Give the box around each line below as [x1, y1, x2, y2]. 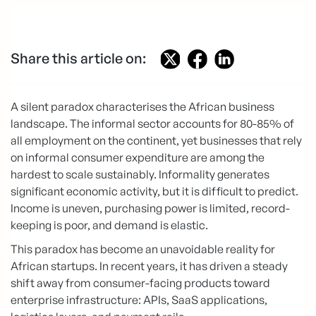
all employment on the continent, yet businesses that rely [11, 133, 302, 148]
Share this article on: [11, 49, 146, 67]
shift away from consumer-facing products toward [11, 276, 270, 291]
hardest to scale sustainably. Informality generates [11, 167, 269, 182]
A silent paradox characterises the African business [11, 99, 274, 114]
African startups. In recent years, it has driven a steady [11, 259, 288, 274]
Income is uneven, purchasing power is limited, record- [11, 201, 290, 216]
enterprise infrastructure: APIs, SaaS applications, [11, 293, 267, 308]
